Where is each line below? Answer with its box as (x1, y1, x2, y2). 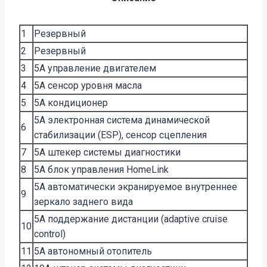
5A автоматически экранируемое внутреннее (34, 181, 237, 193)
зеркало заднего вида (34, 195, 133, 207)
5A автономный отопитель (34, 245, 152, 257)
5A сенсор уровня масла (34, 79, 142, 91)
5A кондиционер (34, 97, 108, 108)
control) (34, 228, 66, 240)
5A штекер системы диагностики (34, 146, 181, 158)
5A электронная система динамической (34, 114, 210, 126)
